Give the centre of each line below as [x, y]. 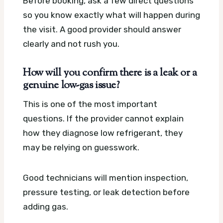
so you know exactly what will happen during [111, 15]
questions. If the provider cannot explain [103, 119]
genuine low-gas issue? [71, 85]
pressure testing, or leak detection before [106, 192]
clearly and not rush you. [71, 44]
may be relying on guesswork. [81, 148]
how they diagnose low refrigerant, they [103, 133]
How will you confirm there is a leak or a [110, 73]
